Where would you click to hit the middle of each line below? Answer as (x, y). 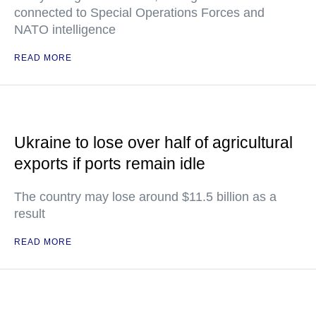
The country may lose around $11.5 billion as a (145, 197)
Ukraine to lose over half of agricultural (153, 143)
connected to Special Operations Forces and (139, 13)
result (30, 214)
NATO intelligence (65, 30)
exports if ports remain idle (110, 164)
